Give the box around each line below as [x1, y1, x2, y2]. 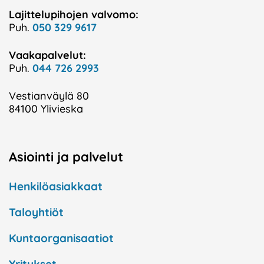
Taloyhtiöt [9, 205, 64, 219]
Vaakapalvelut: [9, 48, 86, 62]
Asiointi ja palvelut [9, 148, 123, 165]
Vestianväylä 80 [9, 89, 89, 103]
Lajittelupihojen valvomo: [9, 8, 138, 21]
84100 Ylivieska [9, 102, 83, 115]
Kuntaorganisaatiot [9, 231, 114, 245]
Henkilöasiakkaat [9, 179, 103, 193]
